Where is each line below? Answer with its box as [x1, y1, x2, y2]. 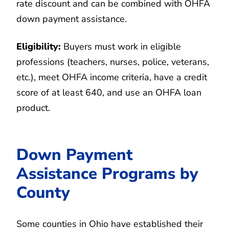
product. [16, 102, 50, 114]
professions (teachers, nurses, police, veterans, [16, 56, 209, 68]
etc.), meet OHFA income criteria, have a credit [16, 71, 207, 84]
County [16, 181, 70, 204]
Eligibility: [16, 40, 61, 53]
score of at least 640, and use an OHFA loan [16, 86, 201, 99]
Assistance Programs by [16, 163, 198, 185]
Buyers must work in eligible [61, 40, 181, 53]
